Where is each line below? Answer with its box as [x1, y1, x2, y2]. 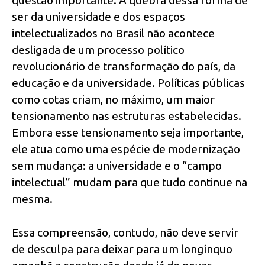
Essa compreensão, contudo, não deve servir [12, 226, 238, 240]
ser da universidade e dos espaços [12, 10, 185, 24]
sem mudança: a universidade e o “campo [12, 159, 222, 173]
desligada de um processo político [12, 43, 185, 57]
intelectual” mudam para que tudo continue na [12, 176, 247, 189]
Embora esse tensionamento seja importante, [12, 126, 244, 140]
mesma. [12, 192, 53, 206]
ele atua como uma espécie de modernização [12, 143, 240, 156]
